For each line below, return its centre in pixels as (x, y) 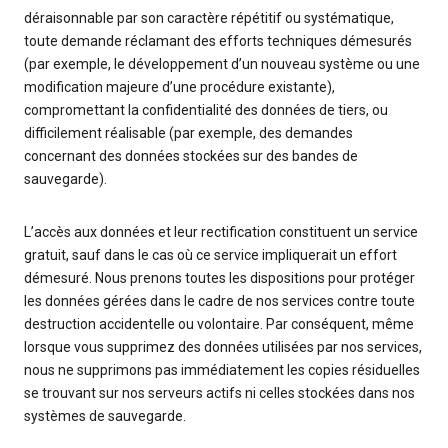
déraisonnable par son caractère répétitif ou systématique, (209, 18)
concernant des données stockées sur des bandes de (191, 156)
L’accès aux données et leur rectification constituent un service (221, 232)
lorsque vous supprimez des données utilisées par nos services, (223, 347)
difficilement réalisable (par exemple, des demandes (188, 133)
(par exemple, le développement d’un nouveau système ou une (222, 64)
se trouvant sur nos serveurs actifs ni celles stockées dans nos (219, 393)
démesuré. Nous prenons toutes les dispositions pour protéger (219, 278)
